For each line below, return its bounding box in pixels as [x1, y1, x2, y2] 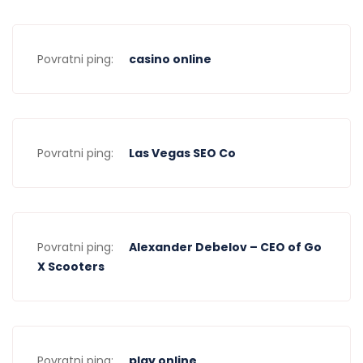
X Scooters [37, 258, 105, 275]
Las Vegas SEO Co [129, 145, 236, 161]
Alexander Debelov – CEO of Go [129, 239, 322, 255]
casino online [129, 51, 211, 67]
